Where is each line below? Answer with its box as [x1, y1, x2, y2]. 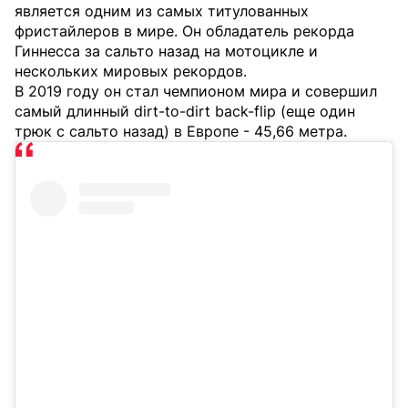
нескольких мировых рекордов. [15, 62, 247, 81]
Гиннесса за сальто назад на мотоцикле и [15, 42, 318, 61]
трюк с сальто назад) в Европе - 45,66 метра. [15, 122, 347, 141]
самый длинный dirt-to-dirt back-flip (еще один [15, 102, 355, 121]
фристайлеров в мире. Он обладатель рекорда [15, 22, 354, 41]
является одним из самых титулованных [15, 2, 309, 21]
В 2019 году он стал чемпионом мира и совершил [15, 82, 377, 101]
